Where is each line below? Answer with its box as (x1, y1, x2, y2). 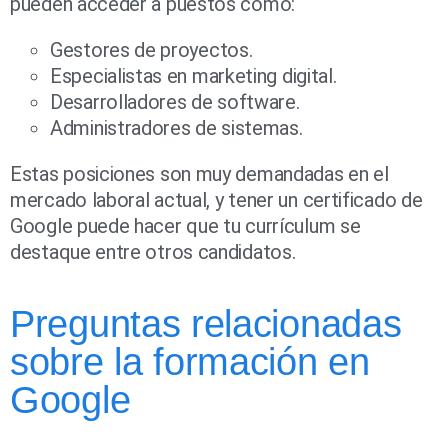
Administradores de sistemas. (50, 116, 303, 141)
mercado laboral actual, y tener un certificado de (10, 188, 423, 213)
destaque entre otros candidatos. (10, 240, 296, 265)
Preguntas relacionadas (10, 303, 402, 346)
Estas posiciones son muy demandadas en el (10, 162, 389, 187)
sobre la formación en (10, 341, 370, 384)
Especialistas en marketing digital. (50, 64, 337, 89)
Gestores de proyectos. (50, 38, 253, 63)
